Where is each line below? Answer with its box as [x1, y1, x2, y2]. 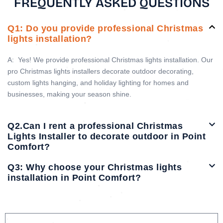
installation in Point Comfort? [7, 173, 141, 183]
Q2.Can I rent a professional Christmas [7, 121, 183, 131]
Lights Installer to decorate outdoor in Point [7, 131, 206, 141]
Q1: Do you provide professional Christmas [7, 23, 204, 33]
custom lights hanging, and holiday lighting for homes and [7, 78, 189, 87]
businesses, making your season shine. [7, 90, 131, 98]
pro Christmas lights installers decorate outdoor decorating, [7, 67, 194, 75]
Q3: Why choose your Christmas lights [7, 162, 182, 172]
